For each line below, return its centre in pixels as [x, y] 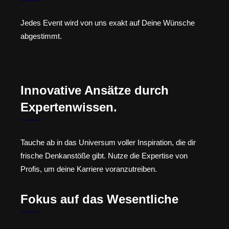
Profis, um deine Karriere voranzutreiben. [89, 169]
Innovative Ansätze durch [95, 90]
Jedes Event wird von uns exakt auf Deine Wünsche [108, 22]
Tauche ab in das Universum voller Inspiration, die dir [108, 143]
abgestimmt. [41, 36]
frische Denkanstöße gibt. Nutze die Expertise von [104, 156]
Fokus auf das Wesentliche [99, 199]
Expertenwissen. [69, 107]
